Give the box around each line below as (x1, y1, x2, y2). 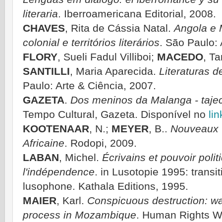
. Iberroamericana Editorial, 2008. (58, 8, 216, 20)
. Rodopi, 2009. (64, 137, 137, 150)
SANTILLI (23, 65, 70, 78)
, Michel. (59, 152, 102, 164)
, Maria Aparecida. (70, 65, 159, 78)
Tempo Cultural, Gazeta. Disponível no (23, 109, 209, 121)
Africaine (23, 137, 64, 150)
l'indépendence (23, 166, 95, 178)
